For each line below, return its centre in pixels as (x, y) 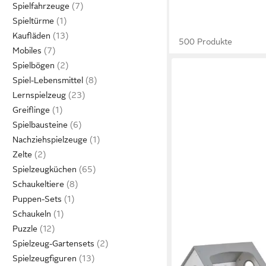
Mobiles (27, 50)
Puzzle (25, 229)
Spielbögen (34, 65)
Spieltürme (33, 21)
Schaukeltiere (38, 184)
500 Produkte (206, 42)
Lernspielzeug (39, 95)
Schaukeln (32, 214)
